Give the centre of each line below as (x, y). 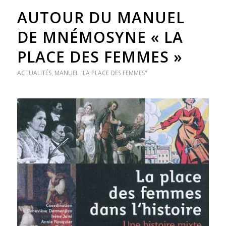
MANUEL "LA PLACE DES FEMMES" (101, 73)
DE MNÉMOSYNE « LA (100, 37)
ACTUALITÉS (34, 73)
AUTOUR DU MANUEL (101, 17)
